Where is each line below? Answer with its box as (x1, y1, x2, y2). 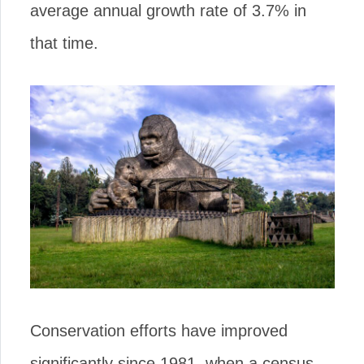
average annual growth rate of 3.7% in (30, 2, 306, 19)
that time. (30, 34, 98, 52)
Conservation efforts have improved (30, 321, 288, 340)
